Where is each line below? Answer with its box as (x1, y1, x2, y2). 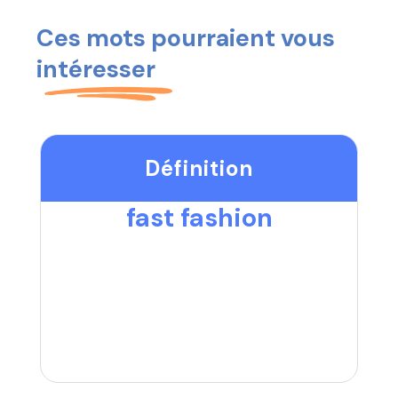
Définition (145, 154, 253, 182)
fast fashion (125, 200, 273, 235)
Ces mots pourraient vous (36, 22, 336, 54)
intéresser (36, 53, 156, 85)
